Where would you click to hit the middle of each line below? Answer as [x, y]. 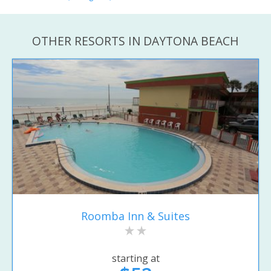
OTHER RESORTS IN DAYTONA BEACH [135, 41]
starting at [135, 258]
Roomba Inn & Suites [135, 216]
